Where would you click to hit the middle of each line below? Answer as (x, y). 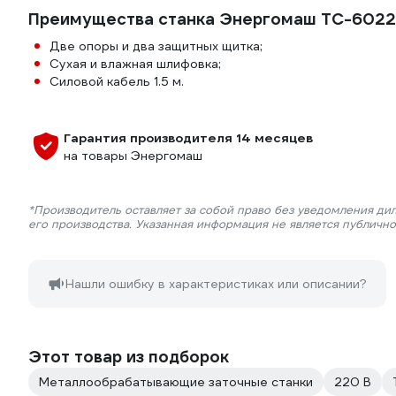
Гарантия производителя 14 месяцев (188, 138)
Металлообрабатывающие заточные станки (176, 382)
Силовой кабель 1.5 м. (117, 81)
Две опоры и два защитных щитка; (156, 46)
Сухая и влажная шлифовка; (135, 64)
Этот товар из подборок (129, 357)
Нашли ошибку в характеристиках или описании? (216, 284)
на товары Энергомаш (133, 156)
